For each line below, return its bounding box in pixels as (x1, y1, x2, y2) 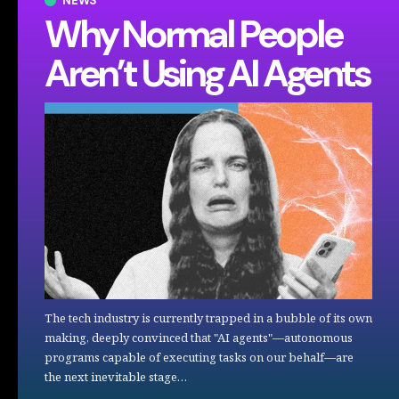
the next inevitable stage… (45, 369, 187, 386)
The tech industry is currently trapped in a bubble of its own (45, 310, 372, 327)
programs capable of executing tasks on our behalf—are (45, 349, 354, 366)
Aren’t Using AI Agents (45, 49, 370, 99)
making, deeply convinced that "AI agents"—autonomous (45, 330, 353, 346)
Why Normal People (45, 10, 342, 60)
